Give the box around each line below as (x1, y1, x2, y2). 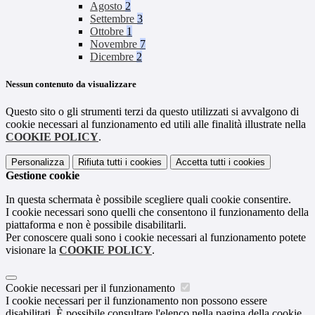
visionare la (6, 244, 59, 257)
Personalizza (11, 157, 64, 168)
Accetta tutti (176, 157, 226, 168)
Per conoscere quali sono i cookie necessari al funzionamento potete (6, 231, 306, 244)
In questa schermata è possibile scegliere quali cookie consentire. (6, 193, 291, 206)
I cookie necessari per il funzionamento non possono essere (6, 295, 267, 307)
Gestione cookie (6, 169, 79, 182)
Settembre (90, 13, 137, 25)
